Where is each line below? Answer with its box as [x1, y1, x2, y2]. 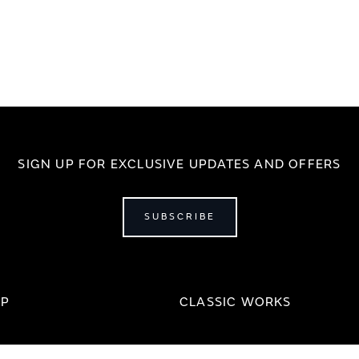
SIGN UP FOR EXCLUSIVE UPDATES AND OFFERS [18, 156, 341, 172]
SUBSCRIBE [143, 211, 216, 223]
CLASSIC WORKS [179, 294, 292, 310]
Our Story [179, 343, 228, 357]
